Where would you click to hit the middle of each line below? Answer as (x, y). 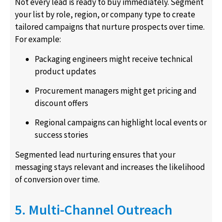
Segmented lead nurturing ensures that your (95, 154)
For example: (38, 39)
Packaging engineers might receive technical (114, 59)
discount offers (61, 103)
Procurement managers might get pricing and (116, 90)
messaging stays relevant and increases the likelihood (110, 167)
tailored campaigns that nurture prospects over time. (110, 27)
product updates (65, 71)
